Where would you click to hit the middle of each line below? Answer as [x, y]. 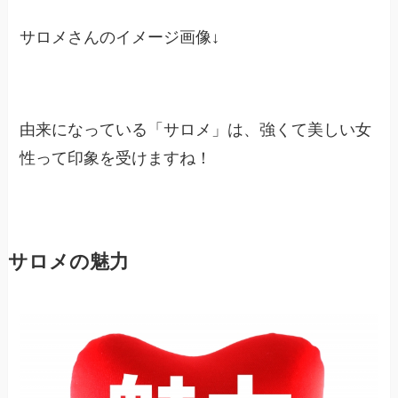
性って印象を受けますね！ [116, 158]
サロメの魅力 [68, 262]
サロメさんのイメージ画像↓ [120, 37]
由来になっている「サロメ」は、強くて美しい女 [196, 129]
